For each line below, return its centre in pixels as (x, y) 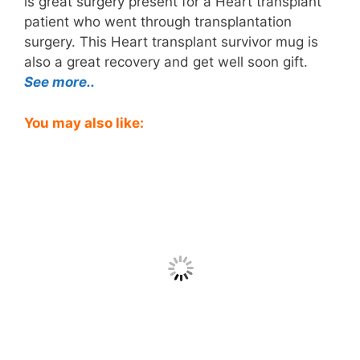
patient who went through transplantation (158, 22)
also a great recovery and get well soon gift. (166, 62)
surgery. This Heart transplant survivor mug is (171, 42)
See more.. (59, 82)
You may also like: (84, 123)
